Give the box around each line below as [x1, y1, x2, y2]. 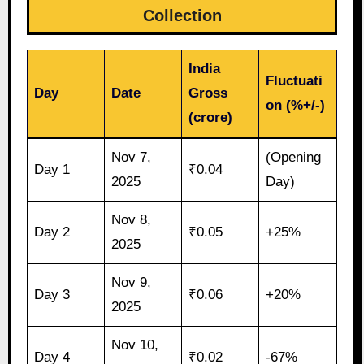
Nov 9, [111, 275, 152, 291]
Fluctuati [266, 73, 323, 89]
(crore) [188, 110, 233, 126]
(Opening [266, 149, 322, 166]
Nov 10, [111, 337, 159, 353]
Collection [142, 6, 222, 25]
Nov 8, [111, 212, 152, 228]
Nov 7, [111, 149, 152, 166]
